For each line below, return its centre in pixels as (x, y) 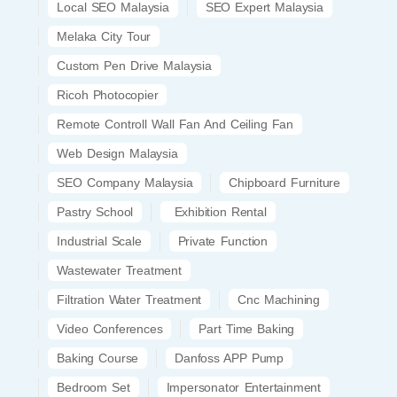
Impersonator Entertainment (243, 387)
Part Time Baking (247, 328)
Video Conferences (110, 328)
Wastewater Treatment (119, 270)
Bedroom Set (93, 387)
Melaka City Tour (104, 36)
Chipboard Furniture (284, 182)
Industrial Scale (99, 241)
